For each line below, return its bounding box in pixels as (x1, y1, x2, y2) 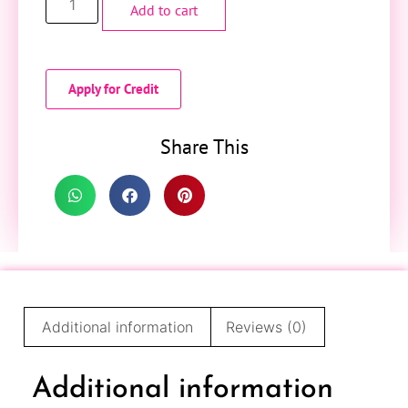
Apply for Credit (68, 79, 158, 97)
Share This (159, 133, 249, 159)
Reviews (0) (225, 317, 307, 336)
